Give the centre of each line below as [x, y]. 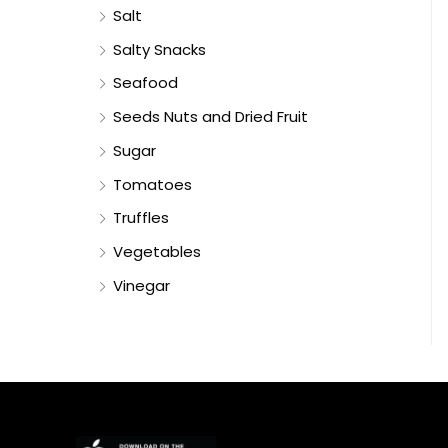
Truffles [141, 218]
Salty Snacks [159, 49]
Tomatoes [152, 184]
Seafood [145, 83]
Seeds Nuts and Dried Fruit [210, 117]
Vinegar [141, 285]
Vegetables [157, 252]
